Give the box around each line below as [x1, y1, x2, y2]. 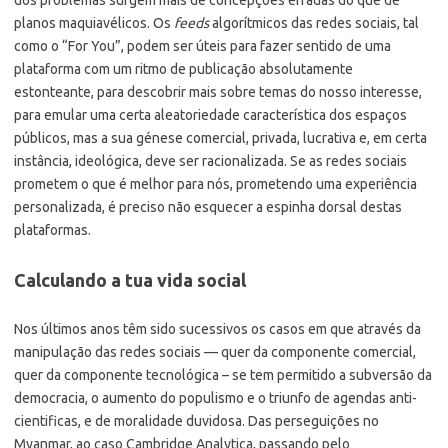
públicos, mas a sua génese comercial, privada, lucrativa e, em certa [14, 129, 427, 146]
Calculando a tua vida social [14, 269, 246, 290]
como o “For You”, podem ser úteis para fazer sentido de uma [14, 37, 391, 54]
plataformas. [14, 221, 91, 238]
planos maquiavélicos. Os [14, 14, 174, 31]
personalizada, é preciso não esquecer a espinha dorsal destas [14, 198, 402, 215]
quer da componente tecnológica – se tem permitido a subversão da [14, 366, 432, 383]
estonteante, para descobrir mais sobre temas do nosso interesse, [14, 83, 422, 100]
